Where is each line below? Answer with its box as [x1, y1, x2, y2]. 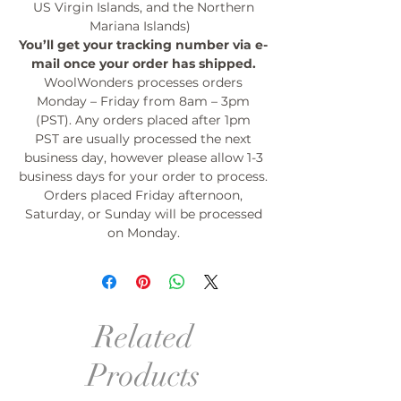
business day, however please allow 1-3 [23, 149, 263, 166]
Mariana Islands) [89, 18, 198, 34]
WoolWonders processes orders [44, 74, 243, 90]
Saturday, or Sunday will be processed [24, 206, 262, 222]
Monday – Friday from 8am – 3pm [37, 93, 250, 109]
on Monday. [107, 225, 180, 241]
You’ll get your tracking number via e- [19, 37, 268, 53]
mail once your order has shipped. [30, 55, 256, 72]
